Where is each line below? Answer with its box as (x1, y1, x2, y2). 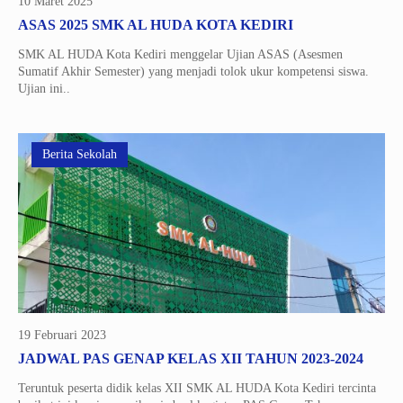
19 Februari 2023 (18, 328, 106, 342)
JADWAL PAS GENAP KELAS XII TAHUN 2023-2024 (18, 351, 363, 366)
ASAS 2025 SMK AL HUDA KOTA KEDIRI (18, 17, 293, 32)
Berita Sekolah (42, 148, 117, 161)
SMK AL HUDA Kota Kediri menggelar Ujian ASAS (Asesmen (18, 48, 343, 61)
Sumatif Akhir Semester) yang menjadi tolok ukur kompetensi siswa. (18, 65, 369, 78)
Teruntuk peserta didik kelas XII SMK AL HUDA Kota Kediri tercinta (18, 381, 376, 395)
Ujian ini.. (18, 82, 70, 95)
